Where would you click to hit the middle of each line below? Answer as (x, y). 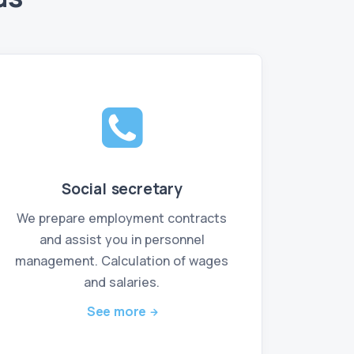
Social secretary (122, 189)
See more (117, 311)
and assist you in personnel (122, 239)
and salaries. (122, 282)
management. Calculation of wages (122, 261)
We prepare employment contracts (122, 218)
